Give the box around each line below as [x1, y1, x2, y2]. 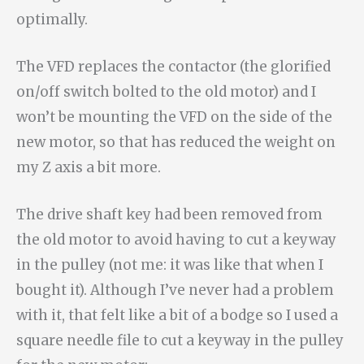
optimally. [16, 10, 88, 28]
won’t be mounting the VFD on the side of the [16, 107, 332, 126]
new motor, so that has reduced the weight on [16, 132, 336, 151]
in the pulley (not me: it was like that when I [16, 255, 323, 274]
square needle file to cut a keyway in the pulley [16, 331, 344, 349]
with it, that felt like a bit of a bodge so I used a [16, 305, 338, 324]
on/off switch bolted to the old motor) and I [16, 82, 316, 101]
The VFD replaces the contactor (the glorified [16, 57, 331, 76]
